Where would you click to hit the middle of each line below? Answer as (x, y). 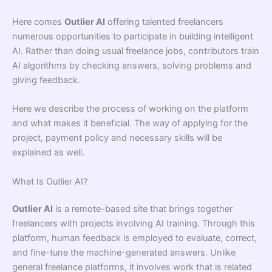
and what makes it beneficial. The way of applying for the (130, 124)
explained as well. (48, 153)
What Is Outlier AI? (50, 181)
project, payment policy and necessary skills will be (117, 138)
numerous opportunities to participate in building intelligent (133, 36)
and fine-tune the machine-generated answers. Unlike (124, 253)
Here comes (38, 22)
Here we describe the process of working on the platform (130, 109)
